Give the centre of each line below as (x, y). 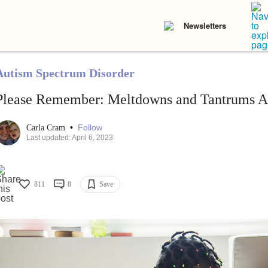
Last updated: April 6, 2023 (69, 138)
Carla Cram (47, 128)
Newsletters (205, 25)
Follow (90, 128)
